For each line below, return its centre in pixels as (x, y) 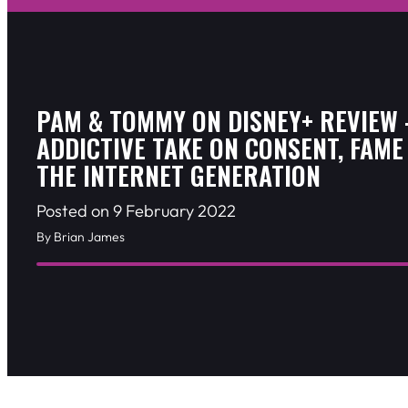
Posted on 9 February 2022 (136, 211)
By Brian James (81, 237)
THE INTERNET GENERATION (178, 176)
